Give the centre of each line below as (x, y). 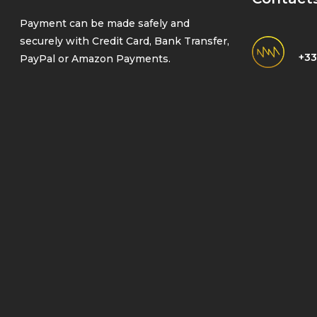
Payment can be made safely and (105, 23)
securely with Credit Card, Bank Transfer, (125, 41)
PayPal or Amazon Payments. (95, 59)
